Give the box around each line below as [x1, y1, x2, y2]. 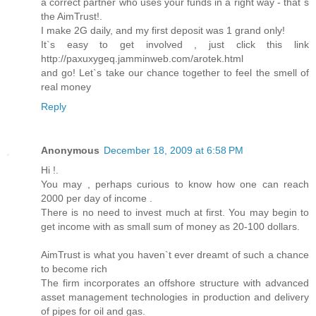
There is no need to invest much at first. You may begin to [41, 207, 309, 219]
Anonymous [41, 145, 99, 157]
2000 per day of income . [41, 193, 152, 205]
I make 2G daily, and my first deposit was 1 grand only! [41, 25, 285, 37]
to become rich [41, 263, 107, 275]
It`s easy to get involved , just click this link [41, 39, 309, 51]
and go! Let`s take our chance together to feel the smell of [41, 67, 309, 79]
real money [41, 81, 91, 93]
